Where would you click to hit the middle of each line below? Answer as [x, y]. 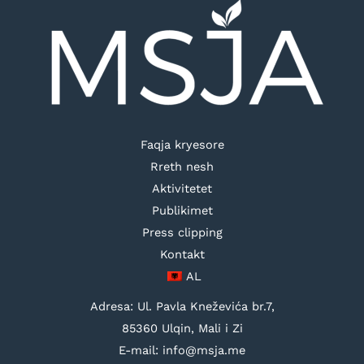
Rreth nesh [182, 167]
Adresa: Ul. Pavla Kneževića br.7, [182, 307]
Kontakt [182, 255]
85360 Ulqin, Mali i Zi [182, 329]
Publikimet [182, 211]
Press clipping [182, 233]
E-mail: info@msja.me [182, 351]
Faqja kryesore [182, 145]
